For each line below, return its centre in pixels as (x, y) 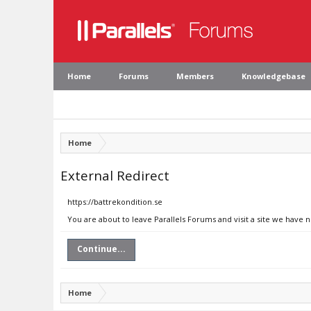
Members (195, 76)
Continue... (101, 249)
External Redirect (115, 175)
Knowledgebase (274, 76)
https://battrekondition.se (115, 202)
